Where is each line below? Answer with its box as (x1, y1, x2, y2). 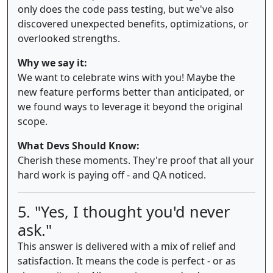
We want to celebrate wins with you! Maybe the (18, 70, 235, 84)
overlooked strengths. (18, 31, 120, 45)
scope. (18, 114, 48, 128)
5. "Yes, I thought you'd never (18, 200, 230, 222)
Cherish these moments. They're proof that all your (18, 153, 254, 167)
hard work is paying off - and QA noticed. (18, 168, 206, 182)
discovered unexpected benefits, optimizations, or (18, 16, 249, 30)
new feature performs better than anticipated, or (18, 85, 244, 99)
